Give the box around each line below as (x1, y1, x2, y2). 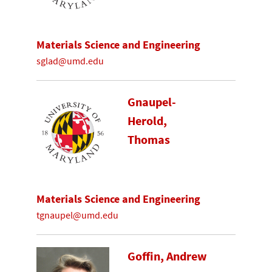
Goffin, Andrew (127, 248, 207, 265)
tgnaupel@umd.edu (36, 208, 118, 221)
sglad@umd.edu (36, 54, 104, 67)
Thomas (127, 132, 170, 148)
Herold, (127, 113, 167, 129)
